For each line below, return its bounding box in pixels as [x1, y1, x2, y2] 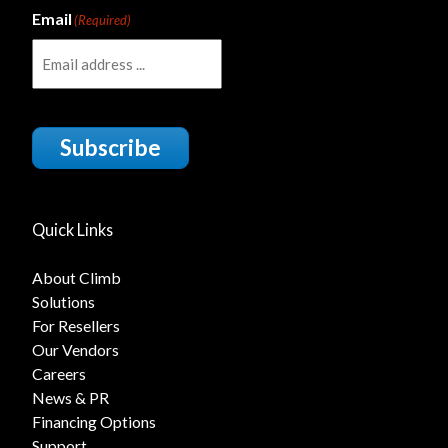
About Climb [31, 268, 121, 288]
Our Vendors [31, 340, 119, 360]
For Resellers [31, 316, 120, 336]
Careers [31, 364, 86, 384]
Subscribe [59, 134, 161, 162]
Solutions [31, 292, 95, 312]
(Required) [73, 12, 131, 29]
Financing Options [31, 412, 156, 432]
